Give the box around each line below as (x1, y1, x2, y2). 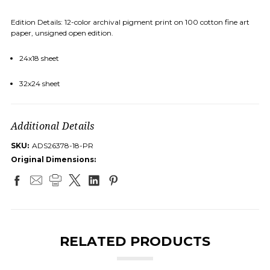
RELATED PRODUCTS (59, 233, 211, 250)
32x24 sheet (19, 78, 60, 88)
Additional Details (11, 119, 95, 133)
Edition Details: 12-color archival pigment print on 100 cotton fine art (11, 17, 250, 27)
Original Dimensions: (11, 154, 96, 164)
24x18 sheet (19, 53, 59, 63)
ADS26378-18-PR (32, 140, 93, 150)
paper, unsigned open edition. (11, 28, 113, 37)
